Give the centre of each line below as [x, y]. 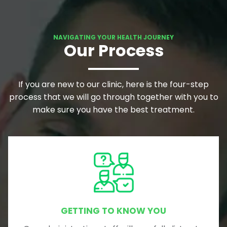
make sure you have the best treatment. [113, 109]
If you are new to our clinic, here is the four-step [113, 84]
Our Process [113, 50]
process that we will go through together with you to [113, 97]
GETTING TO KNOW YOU [113, 211]
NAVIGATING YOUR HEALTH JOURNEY [113, 37]
